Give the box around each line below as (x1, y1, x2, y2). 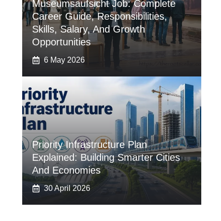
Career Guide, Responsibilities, (32, 11, 167, 22)
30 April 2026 (43, 184, 90, 192)
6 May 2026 (43, 56, 85, 64)
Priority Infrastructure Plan (32, 139, 147, 150)
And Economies (32, 165, 101, 176)
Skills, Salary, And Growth (32, 24, 145, 35)
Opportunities (32, 37, 91, 47)
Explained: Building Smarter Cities (32, 152, 180, 163)
